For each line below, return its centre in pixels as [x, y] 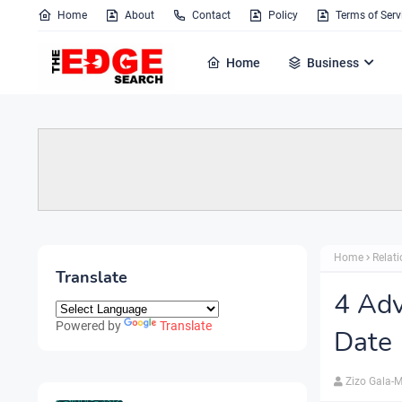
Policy [283, 15]
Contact [211, 15]
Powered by [90, 326]
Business [333, 63]
